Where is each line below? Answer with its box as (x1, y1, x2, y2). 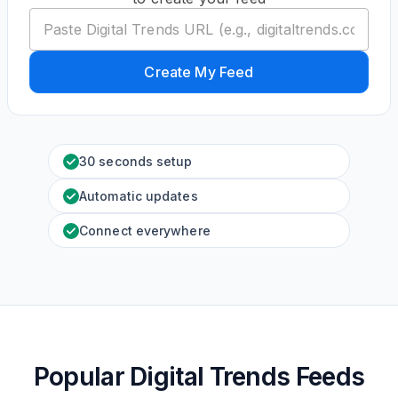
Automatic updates (79, 188, 198, 203)
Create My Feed (144, 63, 254, 81)
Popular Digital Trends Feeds (33, 362, 365, 392)
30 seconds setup (79, 154, 193, 169)
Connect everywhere (79, 223, 211, 238)
